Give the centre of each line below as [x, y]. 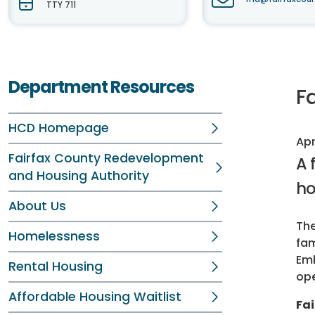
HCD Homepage [59, 128]
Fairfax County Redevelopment [106, 158]
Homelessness [54, 236]
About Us [37, 206]
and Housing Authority [79, 176]
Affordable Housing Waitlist [95, 297]
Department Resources [101, 87]
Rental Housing [56, 266]
